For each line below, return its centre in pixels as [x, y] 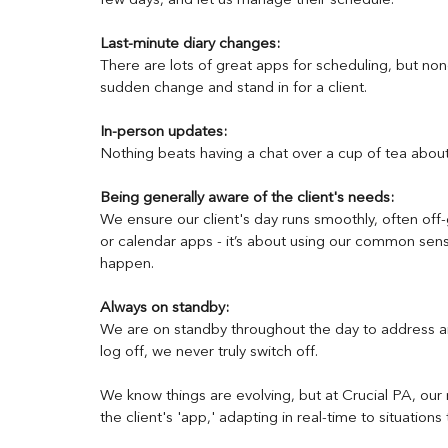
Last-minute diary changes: [192, 44]
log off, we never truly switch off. [211, 352]
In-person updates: [165, 132]
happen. [127, 264]
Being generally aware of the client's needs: [249, 198]
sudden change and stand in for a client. [233, 88]
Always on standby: [164, 308]
